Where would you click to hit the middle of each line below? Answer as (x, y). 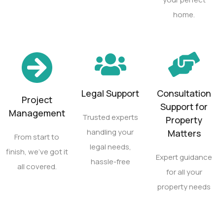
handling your (110, 132)
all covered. (37, 167)
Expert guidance (184, 157)
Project (37, 100)
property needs (184, 187)
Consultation (184, 93)
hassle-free (110, 162)
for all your (184, 172)
